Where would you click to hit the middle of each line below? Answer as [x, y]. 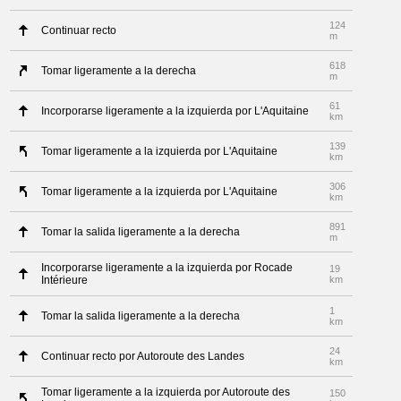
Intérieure [65, 280]
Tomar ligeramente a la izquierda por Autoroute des [166, 392]
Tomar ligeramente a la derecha [119, 71]
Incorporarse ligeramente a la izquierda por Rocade [167, 268]
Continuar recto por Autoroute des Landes [143, 356]
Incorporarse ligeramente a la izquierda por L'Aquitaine [175, 111]
